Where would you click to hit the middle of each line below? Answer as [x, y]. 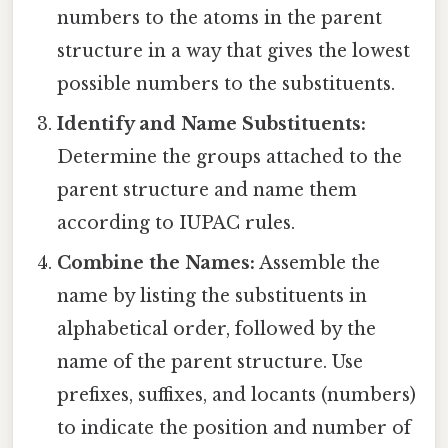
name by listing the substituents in [212, 295]
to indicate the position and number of [234, 427]
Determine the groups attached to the [230, 156]
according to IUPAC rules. [176, 222]
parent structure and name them [207, 189]
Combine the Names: [156, 262]
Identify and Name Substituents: [212, 123]
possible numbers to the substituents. [226, 83]
